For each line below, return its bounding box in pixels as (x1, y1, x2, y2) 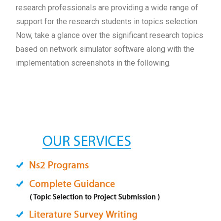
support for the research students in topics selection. (16, 16, 199, 26)
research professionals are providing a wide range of (16, 2, 199, 12)
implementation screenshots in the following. (16, 58, 171, 68)
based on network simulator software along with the (16, 44, 195, 54)
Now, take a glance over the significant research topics (16, 30, 204, 40)
